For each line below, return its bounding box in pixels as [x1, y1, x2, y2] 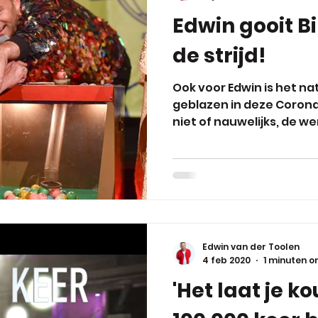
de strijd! [172, 42, 266, 70]
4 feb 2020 [202, 253, 251, 266]
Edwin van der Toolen [202, 241, 300, 253]
